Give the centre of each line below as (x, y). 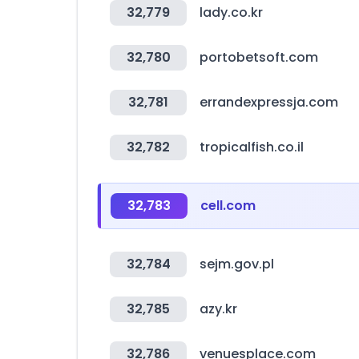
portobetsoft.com (259, 57)
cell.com (228, 206)
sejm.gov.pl (237, 264)
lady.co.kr (231, 12)
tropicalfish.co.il (252, 147)
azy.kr (218, 309)
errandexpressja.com (269, 102)
